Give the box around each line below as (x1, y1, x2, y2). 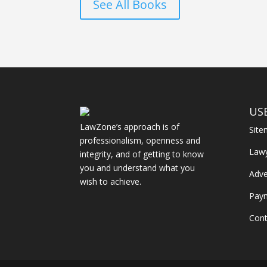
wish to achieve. (80, 175, 142, 187)
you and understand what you (80, 162, 195, 173)
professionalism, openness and (80, 134, 201, 146)
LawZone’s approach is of (80, 120, 180, 132)
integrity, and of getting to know (80, 148, 204, 160)
